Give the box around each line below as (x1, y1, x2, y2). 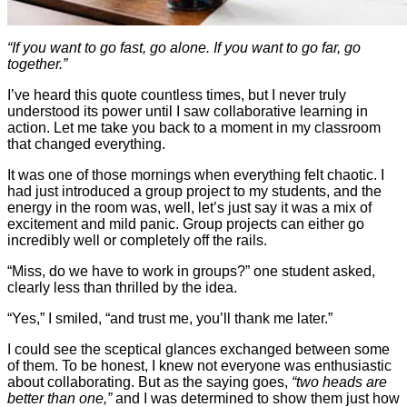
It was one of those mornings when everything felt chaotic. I (7, 166, 384, 183)
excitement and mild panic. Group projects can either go (7, 215, 364, 232)
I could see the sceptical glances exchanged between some (7, 341, 390, 357)
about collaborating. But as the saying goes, (7, 373, 292, 390)
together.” (7, 55, 67, 72)
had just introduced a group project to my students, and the (7, 183, 382, 199)
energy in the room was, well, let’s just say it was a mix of (7, 199, 372, 215)
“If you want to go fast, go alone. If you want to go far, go (7, 39, 361, 55)
